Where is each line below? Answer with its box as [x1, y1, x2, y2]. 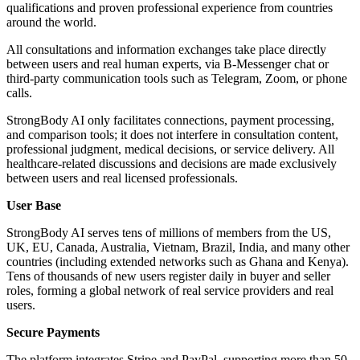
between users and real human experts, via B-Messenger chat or [6, 56, 329, 71]
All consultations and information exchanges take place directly [6, 42, 326, 56]
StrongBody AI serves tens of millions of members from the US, [6, 225, 331, 239]
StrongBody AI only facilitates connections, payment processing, [6, 112, 334, 127]
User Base [6, 198, 61, 212]
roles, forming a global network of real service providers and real [6, 283, 333, 297]
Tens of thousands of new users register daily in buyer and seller [6, 268, 330, 283]
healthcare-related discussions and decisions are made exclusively [6, 156, 337, 170]
